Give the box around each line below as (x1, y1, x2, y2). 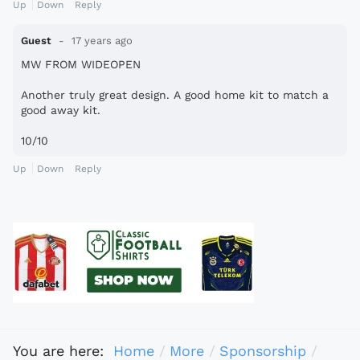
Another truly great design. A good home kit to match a (21, 88, 329, 102)
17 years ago (68, 35, 133, 47)
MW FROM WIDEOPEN (21, 58, 141, 72)
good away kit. (21, 104, 100, 117)
